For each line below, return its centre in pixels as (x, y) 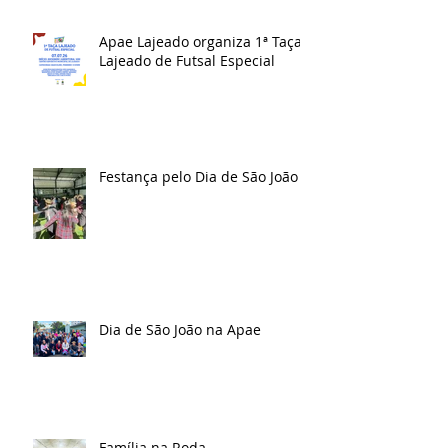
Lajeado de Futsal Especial (187, 60)
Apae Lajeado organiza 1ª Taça (200, 41)
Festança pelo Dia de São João (198, 176)
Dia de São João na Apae (180, 329)
